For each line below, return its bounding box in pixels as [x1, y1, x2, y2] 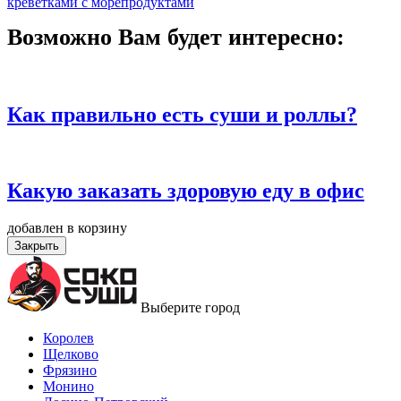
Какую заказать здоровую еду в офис [7, 178, 364, 202]
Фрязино [43, 363, 97, 379]
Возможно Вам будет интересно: [7, 23, 345, 50]
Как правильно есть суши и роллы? [7, 102, 357, 126]
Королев [43, 330, 94, 346]
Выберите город [141, 300, 240, 316]
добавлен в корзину [7, 220, 127, 236]
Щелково [43, 346, 98, 363]
